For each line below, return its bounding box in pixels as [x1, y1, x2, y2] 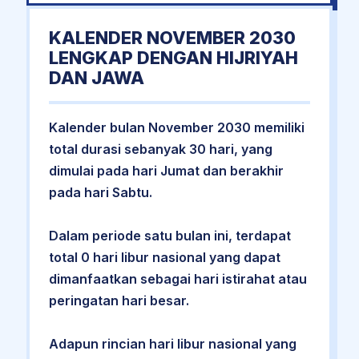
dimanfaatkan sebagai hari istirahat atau [48, 270, 307, 287]
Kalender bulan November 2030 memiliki [48, 119, 305, 135]
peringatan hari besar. [48, 292, 189, 309]
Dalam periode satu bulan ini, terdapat [48, 227, 291, 244]
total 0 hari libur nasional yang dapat [48, 248, 280, 265]
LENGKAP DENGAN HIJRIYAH [48, 46, 298, 68]
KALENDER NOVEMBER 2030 [48, 26, 296, 48]
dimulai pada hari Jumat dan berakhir [48, 162, 284, 179]
